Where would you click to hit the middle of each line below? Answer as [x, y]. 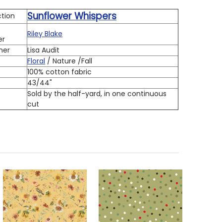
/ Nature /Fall [69, 61]
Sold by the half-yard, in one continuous [97, 93]
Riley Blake [45, 33]
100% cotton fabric [60, 72]
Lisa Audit [44, 50]
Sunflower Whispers [72, 16]
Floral [36, 61]
